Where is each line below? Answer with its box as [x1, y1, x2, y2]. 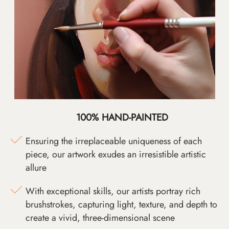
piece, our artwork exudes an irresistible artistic [26, 148, 206, 162]
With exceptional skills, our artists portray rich [26, 185, 200, 198]
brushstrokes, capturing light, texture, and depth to [26, 198, 217, 212]
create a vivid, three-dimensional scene [26, 211, 175, 225]
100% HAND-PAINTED [76, 110, 168, 125]
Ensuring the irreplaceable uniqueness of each [26, 134, 202, 148]
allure [26, 161, 47, 175]
